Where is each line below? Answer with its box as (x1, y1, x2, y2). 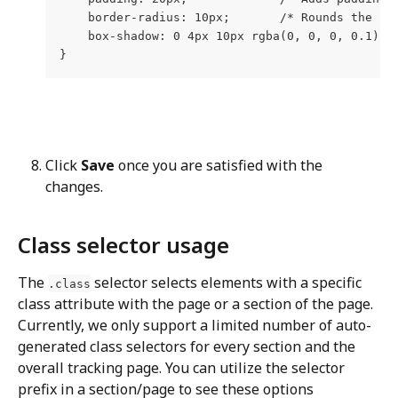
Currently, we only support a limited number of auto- (18, 314, 371, 335)
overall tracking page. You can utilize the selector (18, 357, 348, 378)
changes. (45, 177, 103, 197)
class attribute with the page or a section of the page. (18, 293, 377, 314)
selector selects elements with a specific (91, 272, 365, 292)
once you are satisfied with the (115, 155, 326, 176)
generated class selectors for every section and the (18, 336, 359, 356)
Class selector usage (18, 229, 229, 259)
